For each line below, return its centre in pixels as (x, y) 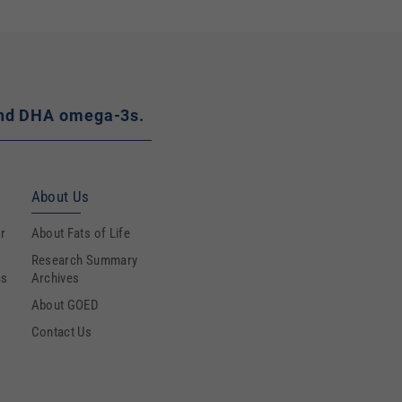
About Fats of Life (81, 233)
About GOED (65, 305)
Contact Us (61, 332)
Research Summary (84, 260)
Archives (55, 278)
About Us (60, 197)
